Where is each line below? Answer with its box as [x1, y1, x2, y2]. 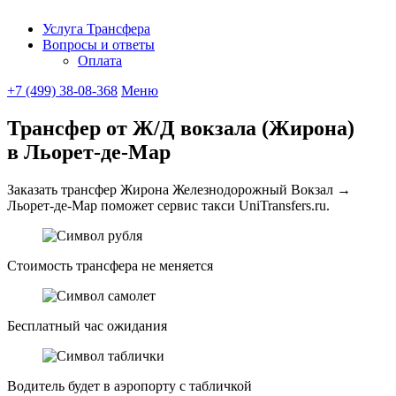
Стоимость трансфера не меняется [7, 257, 213, 273]
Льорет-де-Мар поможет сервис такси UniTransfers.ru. [7, 197, 330, 213]
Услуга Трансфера [42, 21, 150, 36]
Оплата [78, 53, 122, 68]
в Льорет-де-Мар [7, 140, 171, 164]
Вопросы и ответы [42, 37, 155, 52]
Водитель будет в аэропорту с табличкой [7, 377, 252, 393]
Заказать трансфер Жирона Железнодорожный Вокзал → [7, 181, 351, 197]
